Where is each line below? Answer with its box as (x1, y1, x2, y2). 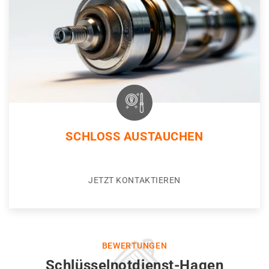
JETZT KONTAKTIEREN (88, 175, 181, 186)
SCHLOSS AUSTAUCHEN (65, 129, 204, 144)
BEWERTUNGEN (101, 241, 168, 251)
